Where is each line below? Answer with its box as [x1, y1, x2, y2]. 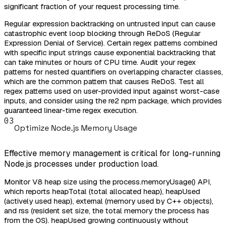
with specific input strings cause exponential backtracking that [4, 48, 216, 58]
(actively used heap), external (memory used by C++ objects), [4, 196, 213, 206]
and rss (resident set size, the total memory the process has [4, 205, 209, 215]
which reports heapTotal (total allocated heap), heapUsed [4, 186, 200, 196]
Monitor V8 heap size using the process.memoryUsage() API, [4, 176, 211, 186]
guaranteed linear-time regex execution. [4, 105, 138, 116]
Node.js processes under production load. [4, 158, 159, 169]
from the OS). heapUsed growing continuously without [4, 215, 188, 225]
